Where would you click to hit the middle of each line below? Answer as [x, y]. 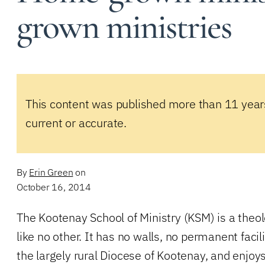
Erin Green [51, 172]
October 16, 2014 [54, 187]
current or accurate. [76, 122]
